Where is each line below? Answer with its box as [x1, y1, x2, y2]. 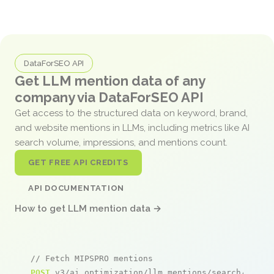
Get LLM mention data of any [15, 72, 205, 89]
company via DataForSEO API [15, 89, 204, 105]
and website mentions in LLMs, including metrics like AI [15, 122, 250, 133]
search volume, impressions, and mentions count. [15, 136, 230, 148]
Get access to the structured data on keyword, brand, [15, 107, 248, 119]
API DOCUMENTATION [28, 183, 125, 193]
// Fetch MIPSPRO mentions [31, 253, 153, 263]
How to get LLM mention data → [15, 202, 161, 214]
